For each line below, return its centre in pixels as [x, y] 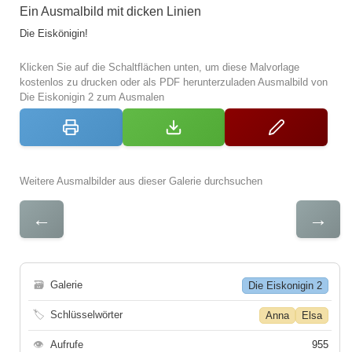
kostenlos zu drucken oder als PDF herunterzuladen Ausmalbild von [174, 82]
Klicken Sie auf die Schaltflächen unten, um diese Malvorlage [159, 67]
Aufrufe [67, 344]
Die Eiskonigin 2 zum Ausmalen [92, 97]
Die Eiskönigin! [54, 33]
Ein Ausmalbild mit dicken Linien [110, 11]
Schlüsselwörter [86, 314]
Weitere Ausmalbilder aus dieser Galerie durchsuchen [141, 181]
